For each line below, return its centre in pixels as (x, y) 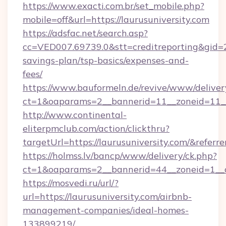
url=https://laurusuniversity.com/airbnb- (107, 196)
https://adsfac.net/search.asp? (85, 33)
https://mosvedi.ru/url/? (71, 183)
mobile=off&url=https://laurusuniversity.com (116, 19)
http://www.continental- (75, 115)
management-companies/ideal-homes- (106, 210)
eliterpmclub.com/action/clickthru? (96, 128)
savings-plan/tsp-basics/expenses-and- (106, 60)
